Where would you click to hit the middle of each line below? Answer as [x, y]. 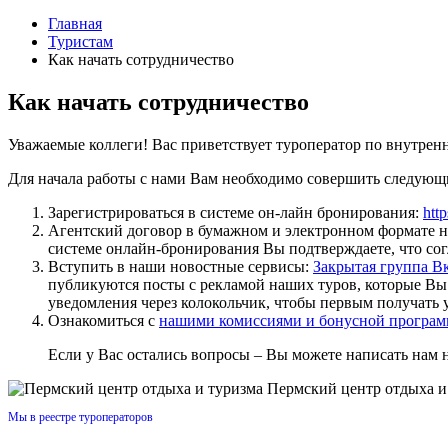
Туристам [80, 41]
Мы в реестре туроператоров [80, 416]
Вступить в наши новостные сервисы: [180, 266]
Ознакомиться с [103, 320]
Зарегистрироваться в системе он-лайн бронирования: [235, 212]
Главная [75, 23]
